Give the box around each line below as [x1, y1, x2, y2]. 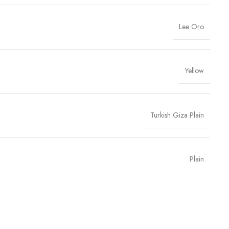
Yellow [185, 65, 204, 76]
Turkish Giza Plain [150, 109, 204, 120]
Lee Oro [179, 21, 204, 32]
